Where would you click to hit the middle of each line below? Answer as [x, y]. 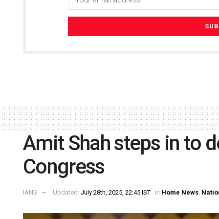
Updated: [67, 193]
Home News [180, 193]
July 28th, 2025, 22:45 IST [116, 193]
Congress [64, 167]
